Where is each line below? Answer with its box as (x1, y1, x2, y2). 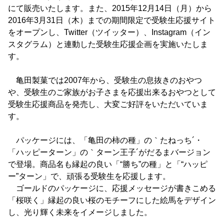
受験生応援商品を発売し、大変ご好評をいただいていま (8, 100, 208, 108)
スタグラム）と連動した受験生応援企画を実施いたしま (8, 40, 208, 48)
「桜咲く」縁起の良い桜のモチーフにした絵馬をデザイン (8, 196, 216, 204)
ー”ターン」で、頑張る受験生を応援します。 (8, 172, 170, 180)
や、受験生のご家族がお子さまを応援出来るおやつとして (8, 88, 216, 96)
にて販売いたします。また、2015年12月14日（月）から (8, 4, 212, 12)
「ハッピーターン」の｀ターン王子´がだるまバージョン (8, 148, 210, 156)
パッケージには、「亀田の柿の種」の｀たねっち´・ (8, 136, 202, 144)
